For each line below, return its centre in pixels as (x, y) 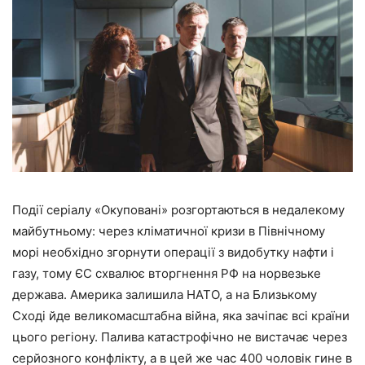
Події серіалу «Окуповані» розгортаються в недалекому (178, 209)
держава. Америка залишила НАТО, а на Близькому (165, 294)
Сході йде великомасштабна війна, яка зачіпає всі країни (181, 315)
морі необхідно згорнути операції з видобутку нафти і (173, 252)
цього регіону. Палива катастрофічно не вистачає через (180, 336)
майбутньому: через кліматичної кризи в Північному (169, 231)
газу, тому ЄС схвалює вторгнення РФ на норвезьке (167, 273)
